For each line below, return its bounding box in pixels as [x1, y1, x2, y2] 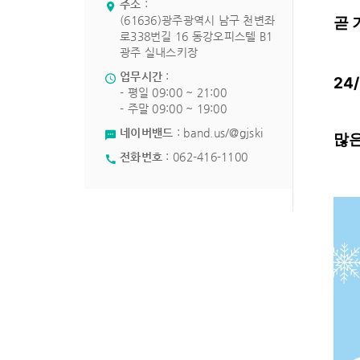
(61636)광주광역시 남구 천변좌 [120, 14, 276, 27]
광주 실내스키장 [120, 46, 202, 59]
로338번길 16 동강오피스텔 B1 [120, 30, 273, 43]
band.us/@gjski [183, 126, 264, 139]
